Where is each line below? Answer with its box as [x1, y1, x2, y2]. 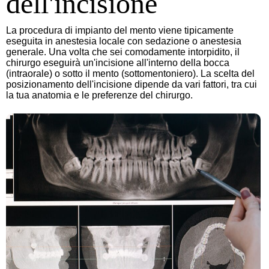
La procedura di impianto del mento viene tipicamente [6, 25, 234, 35]
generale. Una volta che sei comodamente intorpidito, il [6, 47, 240, 57]
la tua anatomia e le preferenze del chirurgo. [6, 90, 193, 100]
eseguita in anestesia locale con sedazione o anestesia [6, 36, 241, 46]
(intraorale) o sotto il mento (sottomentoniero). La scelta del [6, 68, 255, 79]
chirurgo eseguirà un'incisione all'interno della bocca [6, 58, 229, 68]
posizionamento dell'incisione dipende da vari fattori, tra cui [6, 79, 257, 89]
